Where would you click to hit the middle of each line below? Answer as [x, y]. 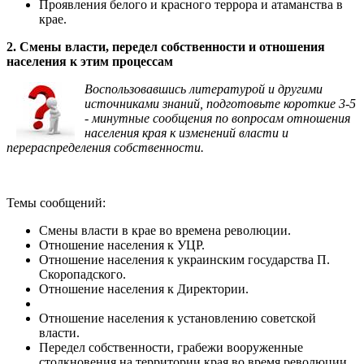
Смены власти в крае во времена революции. [165, 230]
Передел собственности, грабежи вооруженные [171, 347]
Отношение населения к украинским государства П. [184, 259]
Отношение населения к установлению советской [178, 318]
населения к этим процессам [90, 61]
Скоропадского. [82, 274]
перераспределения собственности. [105, 147]
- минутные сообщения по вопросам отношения [217, 118]
